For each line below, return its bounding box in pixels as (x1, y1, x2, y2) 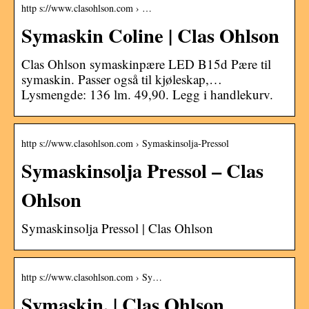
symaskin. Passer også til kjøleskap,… (21, 70, 222, 88)
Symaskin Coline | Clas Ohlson (21, 20, 279, 50)
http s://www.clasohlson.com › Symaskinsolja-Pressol (21, 136, 229, 150)
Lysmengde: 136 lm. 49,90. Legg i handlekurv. (21, 85, 273, 103)
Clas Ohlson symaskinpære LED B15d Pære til (21, 54, 271, 72)
